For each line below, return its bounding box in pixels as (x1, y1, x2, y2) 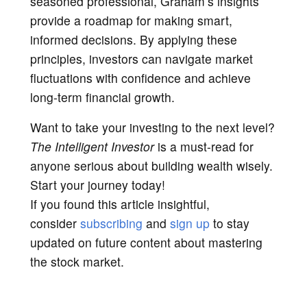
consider (30, 214, 80, 232)
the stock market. (30, 252, 124, 270)
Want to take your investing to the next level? (30, 118, 275, 136)
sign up (170, 214, 210, 232)
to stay (210, 214, 249, 232)
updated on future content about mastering (30, 233, 262, 251)
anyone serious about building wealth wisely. (30, 156, 273, 174)
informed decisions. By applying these (30, 30, 237, 48)
